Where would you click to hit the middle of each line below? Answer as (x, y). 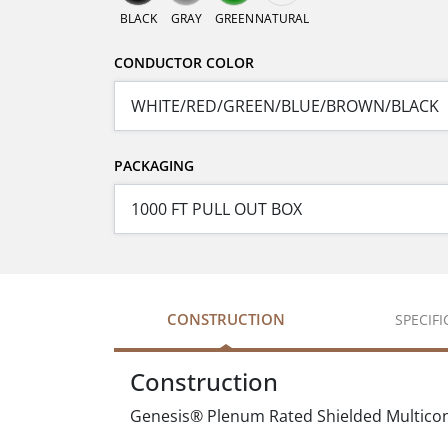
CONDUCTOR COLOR (184, 63)
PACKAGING (154, 166)
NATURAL (282, 19)
